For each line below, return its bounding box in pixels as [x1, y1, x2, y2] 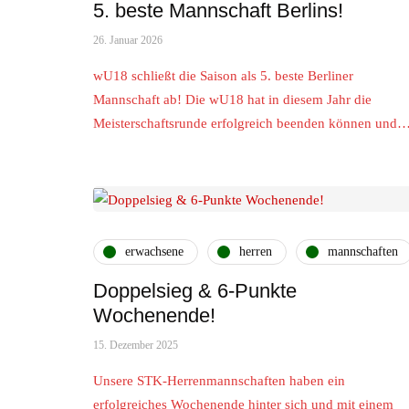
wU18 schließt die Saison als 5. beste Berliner [93, 68, 353, 84]
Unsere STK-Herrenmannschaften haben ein [93, 372, 345, 388]
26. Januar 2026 [93, 34, 163, 47]
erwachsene [125, 245, 184, 259]
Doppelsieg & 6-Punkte [93, 278, 297, 302]
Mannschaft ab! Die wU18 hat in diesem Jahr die [93, 92, 372, 108]
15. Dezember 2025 [93, 338, 178, 351]
